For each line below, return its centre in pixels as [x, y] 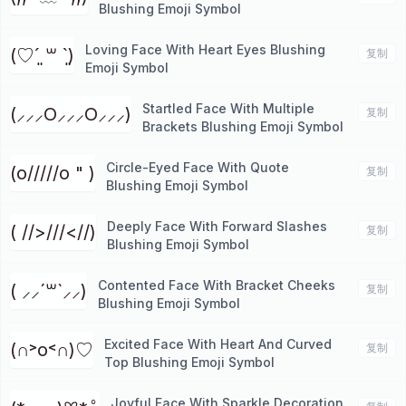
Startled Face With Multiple [228, 108]
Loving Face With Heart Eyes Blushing [205, 49]
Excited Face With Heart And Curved [218, 344]
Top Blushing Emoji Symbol [189, 362]
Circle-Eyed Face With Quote [198, 167]
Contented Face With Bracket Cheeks [217, 285]
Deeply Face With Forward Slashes [217, 226]
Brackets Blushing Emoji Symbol [243, 126]
